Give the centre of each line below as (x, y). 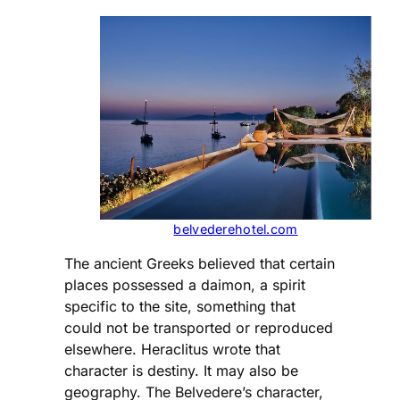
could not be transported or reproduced (199, 328)
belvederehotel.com (236, 229)
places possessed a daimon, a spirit (185, 285)
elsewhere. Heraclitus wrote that (172, 350)
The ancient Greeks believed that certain (200, 264)
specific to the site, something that (180, 307)
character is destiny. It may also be (181, 371)
